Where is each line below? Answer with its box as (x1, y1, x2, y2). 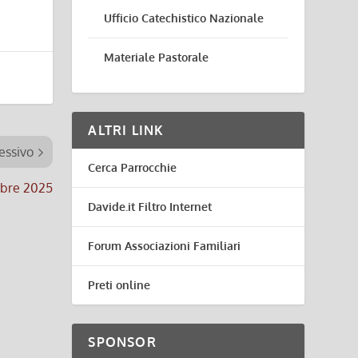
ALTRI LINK (88, 122, 165, 138)
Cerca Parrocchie (88, 161, 177, 174)
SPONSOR (88, 334, 157, 350)
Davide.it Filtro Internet (88, 200, 213, 213)
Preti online (88, 278, 151, 292)
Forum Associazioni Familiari (88, 239, 241, 253)
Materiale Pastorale (104, 50, 209, 64)
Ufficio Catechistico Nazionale (104, 11, 265, 25)
